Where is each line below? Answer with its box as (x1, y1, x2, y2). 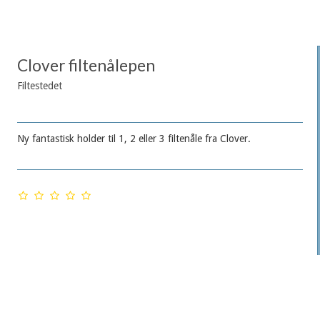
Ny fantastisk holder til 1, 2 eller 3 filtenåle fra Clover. (16, 133, 251, 145)
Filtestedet (16, 80, 62, 92)
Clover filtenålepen (16, 56, 155, 76)
